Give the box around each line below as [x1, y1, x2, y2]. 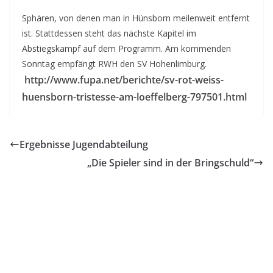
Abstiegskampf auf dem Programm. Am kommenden [22, 42, 231, 54]
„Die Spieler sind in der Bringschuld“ [87, 155, 253, 169]
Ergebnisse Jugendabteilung [19, 137, 148, 151]
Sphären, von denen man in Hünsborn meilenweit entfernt [22, 12, 250, 24]
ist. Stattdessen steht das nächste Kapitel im [22, 27, 196, 39]
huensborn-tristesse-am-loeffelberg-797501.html [22, 90, 247, 104]
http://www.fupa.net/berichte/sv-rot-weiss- [24, 73, 224, 87]
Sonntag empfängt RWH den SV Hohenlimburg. [22, 57, 207, 69]
